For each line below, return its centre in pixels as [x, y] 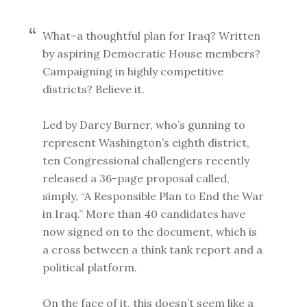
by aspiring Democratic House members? [152, 53]
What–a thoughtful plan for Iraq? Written [152, 36]
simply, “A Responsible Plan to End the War [153, 196]
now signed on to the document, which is [150, 232]
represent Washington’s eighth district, [146, 143]
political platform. [90, 267]
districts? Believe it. [94, 89]
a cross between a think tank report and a [153, 249]
